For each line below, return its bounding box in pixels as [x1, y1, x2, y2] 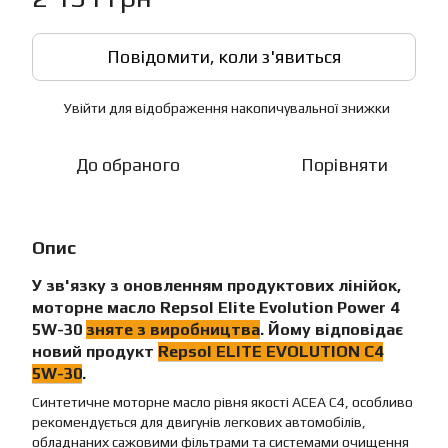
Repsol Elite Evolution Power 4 [160, 298, 399, 317]
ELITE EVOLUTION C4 [216, 342, 383, 361]
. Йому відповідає [260, 320, 403, 339]
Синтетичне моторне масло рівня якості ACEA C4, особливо [32, 394, 413, 410]
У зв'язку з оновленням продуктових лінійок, [32, 276, 401, 295]
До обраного [76, 154, 180, 175]
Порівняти [300, 154, 388, 175]
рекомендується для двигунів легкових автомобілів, [32, 414, 366, 430]
